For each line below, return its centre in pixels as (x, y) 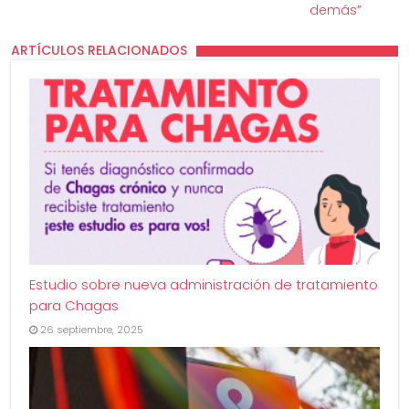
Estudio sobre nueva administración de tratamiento (204, 285)
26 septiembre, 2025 (92, 330)
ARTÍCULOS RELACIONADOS (100, 50)
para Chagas (74, 306)
